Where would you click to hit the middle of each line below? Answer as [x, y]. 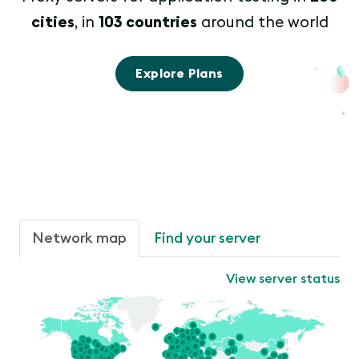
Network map [79, 238]
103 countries [147, 23]
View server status [283, 278]
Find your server [207, 238]
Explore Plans [179, 73]
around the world [262, 23]
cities [52, 23]
